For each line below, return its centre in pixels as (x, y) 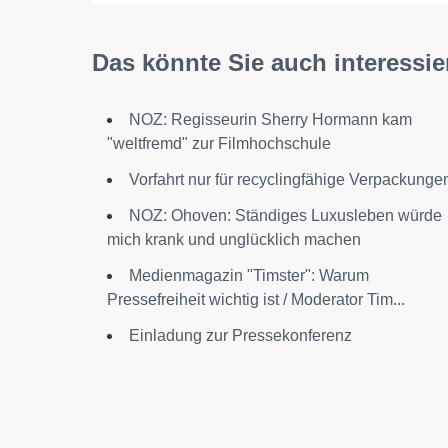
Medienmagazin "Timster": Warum (249, 276)
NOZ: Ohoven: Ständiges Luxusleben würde (285, 216)
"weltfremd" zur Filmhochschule (219, 144)
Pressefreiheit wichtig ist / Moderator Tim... (256, 300)
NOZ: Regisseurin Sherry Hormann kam (270, 120)
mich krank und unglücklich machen (234, 240)
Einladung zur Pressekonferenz (240, 336)
